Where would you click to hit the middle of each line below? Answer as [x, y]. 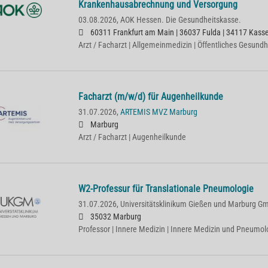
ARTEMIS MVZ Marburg [159, 112]
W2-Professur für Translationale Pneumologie [166, 189]
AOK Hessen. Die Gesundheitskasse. [180, 20]
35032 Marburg [115, 217]
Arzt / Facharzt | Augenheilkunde [132, 137]
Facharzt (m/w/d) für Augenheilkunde [150, 97]
